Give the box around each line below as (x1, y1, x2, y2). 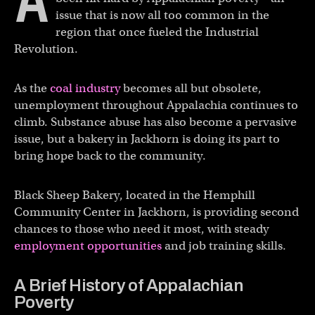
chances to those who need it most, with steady (14, 221, 269, 236)
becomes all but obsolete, (120, 80, 262, 96)
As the (14, 80, 50, 96)
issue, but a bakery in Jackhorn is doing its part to (14, 131, 280, 146)
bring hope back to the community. (14, 148, 206, 163)
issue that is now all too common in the (56, 7, 269, 22)
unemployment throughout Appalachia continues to (14, 97, 298, 112)
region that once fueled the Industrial (56, 24, 259, 39)
